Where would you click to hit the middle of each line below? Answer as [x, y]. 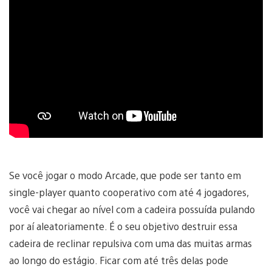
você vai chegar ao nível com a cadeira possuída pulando [132, 209]
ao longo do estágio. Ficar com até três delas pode [119, 260]
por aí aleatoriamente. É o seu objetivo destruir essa [123, 226]
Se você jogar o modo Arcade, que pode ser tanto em [125, 175]
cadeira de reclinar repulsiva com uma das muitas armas [131, 243]
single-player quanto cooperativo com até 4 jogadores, [129, 192]
